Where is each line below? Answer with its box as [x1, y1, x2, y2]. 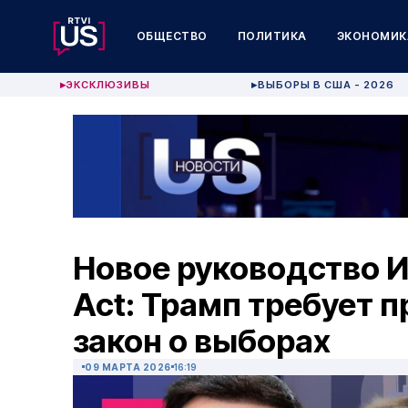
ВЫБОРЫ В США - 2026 [258, 78, 395, 91]
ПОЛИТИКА [237, 29, 307, 43]
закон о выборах [73, 321, 331, 361]
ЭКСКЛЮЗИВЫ [66, 78, 150, 91]
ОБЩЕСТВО [136, 29, 208, 43]
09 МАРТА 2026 [85, 362, 171, 373]
